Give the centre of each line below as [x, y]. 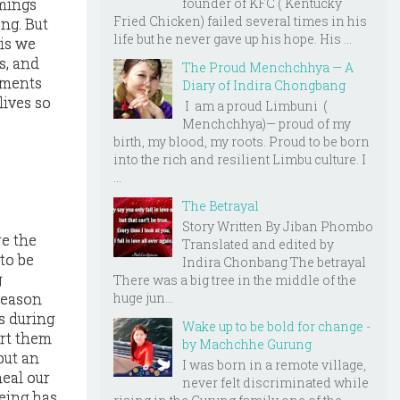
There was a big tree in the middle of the [235, 279]
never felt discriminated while [275, 382]
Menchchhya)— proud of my [267, 124]
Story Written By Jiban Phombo [278, 226]
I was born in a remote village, [274, 364]
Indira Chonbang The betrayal [274, 262]
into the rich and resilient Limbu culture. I [240, 160]
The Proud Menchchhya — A [268, 68]
